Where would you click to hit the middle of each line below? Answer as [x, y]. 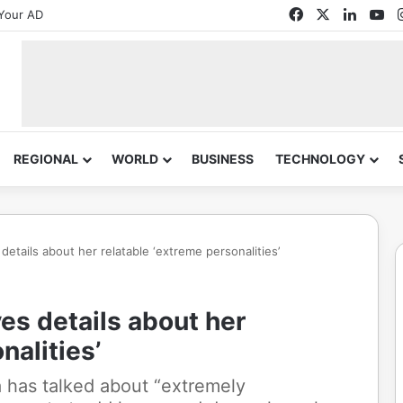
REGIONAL [46, 159]
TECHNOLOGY [320, 159]
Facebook [336, 13]
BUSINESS [223, 159]
